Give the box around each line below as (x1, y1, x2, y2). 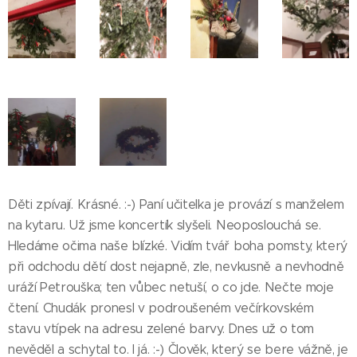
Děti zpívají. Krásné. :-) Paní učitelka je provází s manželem (8, 196, 344, 212)
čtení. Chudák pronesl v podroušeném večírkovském (8, 300, 314, 316)
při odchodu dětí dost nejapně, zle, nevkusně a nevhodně (8, 258, 344, 274)
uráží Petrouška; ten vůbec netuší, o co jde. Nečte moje (8, 279, 334, 295)
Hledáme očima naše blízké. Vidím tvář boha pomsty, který (8, 237, 348, 253)
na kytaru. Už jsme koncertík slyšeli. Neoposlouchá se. (8, 217, 321, 233)
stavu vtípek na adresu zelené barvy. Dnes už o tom (8, 320, 314, 336)
